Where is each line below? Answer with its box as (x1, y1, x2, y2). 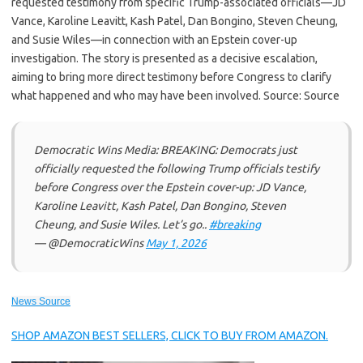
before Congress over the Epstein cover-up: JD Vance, (34, 181, 306, 194)
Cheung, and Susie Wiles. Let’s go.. (34, 218, 209, 231)
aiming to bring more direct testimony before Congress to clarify (11, 70, 331, 83)
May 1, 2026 (146, 237, 207, 250)
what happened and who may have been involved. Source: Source (11, 89, 340, 102)
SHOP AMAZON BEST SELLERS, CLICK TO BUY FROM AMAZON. (11, 329, 328, 342)
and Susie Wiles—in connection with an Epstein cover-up (11, 33, 297, 46)
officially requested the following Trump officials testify (34, 162, 319, 175)
